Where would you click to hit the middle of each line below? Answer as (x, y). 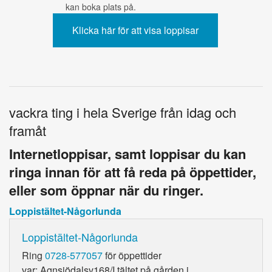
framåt (28, 130)
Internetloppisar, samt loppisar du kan (127, 153)
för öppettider (132, 255)
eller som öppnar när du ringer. (106, 190)
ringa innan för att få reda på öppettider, (133, 172)
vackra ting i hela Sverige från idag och (123, 112)
